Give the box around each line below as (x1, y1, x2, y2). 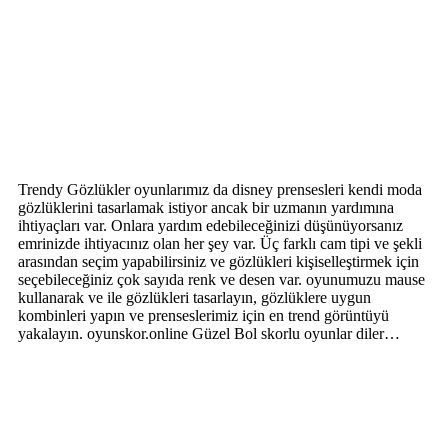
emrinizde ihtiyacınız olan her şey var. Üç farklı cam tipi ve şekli (18, 234, 422, 252)
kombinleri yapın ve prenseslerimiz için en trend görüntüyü (18, 306, 389, 324)
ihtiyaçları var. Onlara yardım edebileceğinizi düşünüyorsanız (18, 216, 403, 234)
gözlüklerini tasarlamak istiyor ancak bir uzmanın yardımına (18, 198, 394, 216)
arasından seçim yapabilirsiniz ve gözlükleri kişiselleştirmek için (18, 252, 419, 270)
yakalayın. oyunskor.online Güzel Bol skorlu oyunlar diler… (18, 324, 400, 342)
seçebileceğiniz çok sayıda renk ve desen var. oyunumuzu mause (18, 270, 425, 288)
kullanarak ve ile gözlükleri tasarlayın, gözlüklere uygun (18, 288, 371, 306)
